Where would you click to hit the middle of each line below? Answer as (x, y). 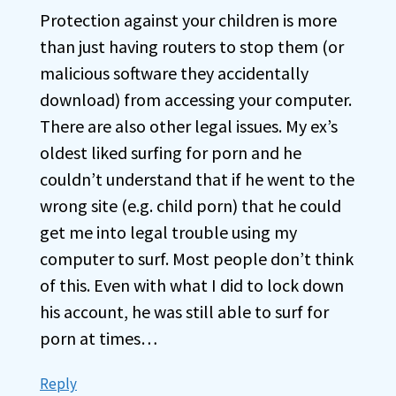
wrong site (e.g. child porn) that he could (190, 205)
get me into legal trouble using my (168, 232)
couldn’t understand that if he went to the (197, 179)
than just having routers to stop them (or (192, 46)
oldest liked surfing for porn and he (171, 152)
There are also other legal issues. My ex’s (189, 126)
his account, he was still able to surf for (184, 311)
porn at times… (99, 338)
